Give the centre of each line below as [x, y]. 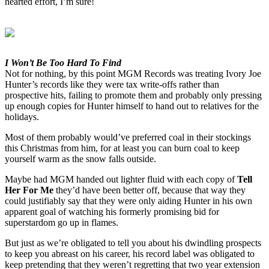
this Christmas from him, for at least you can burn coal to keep [122, 148]
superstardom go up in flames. [62, 223]
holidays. [22, 117]
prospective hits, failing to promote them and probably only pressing [133, 95]
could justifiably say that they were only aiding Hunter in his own [128, 201]
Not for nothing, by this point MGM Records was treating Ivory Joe [133, 74]
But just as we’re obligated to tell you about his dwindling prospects [133, 243]
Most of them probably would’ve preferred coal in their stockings [128, 138]
